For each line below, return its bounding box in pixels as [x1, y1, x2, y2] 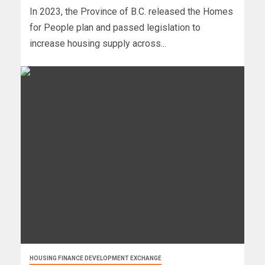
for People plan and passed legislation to [30, 22, 201, 34]
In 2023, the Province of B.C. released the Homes [30, 6, 233, 18]
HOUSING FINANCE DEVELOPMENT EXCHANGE [30, 255, 161, 262]
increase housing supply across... [30, 38, 166, 50]
